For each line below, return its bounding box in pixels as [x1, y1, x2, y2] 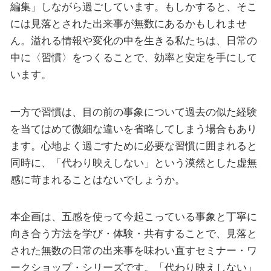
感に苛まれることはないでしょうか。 [10, 173, 185, 186]
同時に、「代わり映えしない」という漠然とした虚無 [10, 156, 257, 169]
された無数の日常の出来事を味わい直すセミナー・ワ [10, 244, 257, 257]
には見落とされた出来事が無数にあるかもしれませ [10, 18, 247, 30]
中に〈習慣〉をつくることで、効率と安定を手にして [10, 51, 257, 64]
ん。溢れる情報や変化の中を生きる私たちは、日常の [10, 34, 257, 47]
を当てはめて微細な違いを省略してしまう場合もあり [10, 122, 257, 135]
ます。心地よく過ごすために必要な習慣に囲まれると [10, 139, 257, 152]
